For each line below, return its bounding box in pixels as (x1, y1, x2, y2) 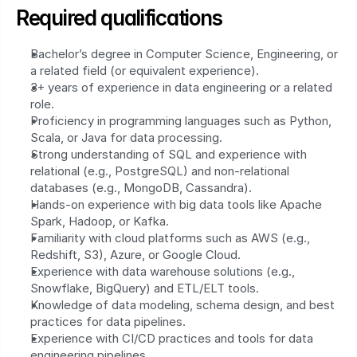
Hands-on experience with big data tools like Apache (30, 197, 322, 212)
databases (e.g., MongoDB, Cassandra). (30, 180, 252, 195)
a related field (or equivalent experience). (30, 63, 259, 78)
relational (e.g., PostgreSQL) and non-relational (30, 163, 289, 178)
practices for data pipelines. (30, 314, 186, 329)
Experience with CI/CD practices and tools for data (30, 331, 313, 346)
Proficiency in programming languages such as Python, (30, 113, 331, 128)
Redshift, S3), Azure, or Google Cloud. (30, 247, 241, 262)
